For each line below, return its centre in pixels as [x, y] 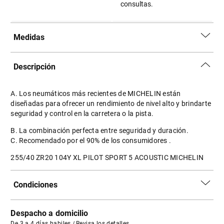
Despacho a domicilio [49, 213]
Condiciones [36, 185]
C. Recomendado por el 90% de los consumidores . [91, 140]
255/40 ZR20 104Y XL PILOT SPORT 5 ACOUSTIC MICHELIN [107, 157]
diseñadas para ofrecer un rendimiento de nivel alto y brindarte [111, 103]
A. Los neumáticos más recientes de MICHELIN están [96, 93]
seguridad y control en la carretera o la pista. [82, 113]
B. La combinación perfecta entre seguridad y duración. [99, 130]
